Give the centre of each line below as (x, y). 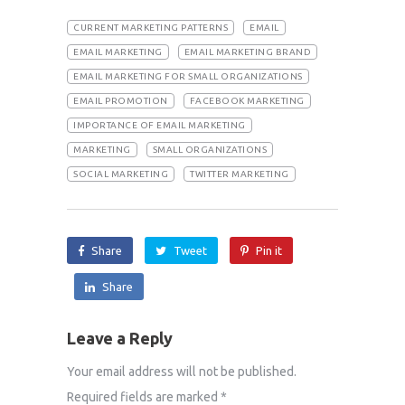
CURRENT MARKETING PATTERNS (151, 27)
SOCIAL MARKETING (121, 174)
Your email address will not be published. (182, 371)
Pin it (269, 250)
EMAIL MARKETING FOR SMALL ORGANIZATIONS (188, 76)
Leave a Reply (120, 338)
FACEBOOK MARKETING (247, 100)
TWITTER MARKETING (240, 174)
